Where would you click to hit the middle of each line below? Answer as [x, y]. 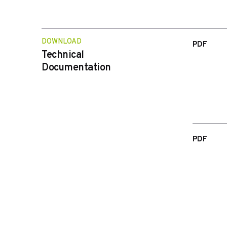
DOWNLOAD [62, 42]
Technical [63, 55]
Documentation [76, 68]
